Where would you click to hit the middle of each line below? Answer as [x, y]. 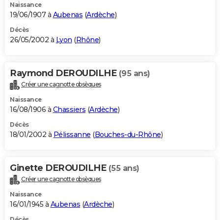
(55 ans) [124, 168]
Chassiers [69, 109]
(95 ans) [134, 74]
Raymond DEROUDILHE [64, 73]
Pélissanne [72, 134]
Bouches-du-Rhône [128, 134]
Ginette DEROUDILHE [59, 168]
